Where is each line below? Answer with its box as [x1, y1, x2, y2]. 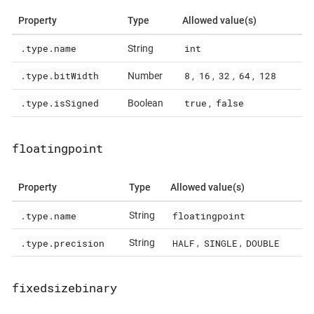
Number [127, 69, 163, 81]
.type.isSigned [20, 96, 99, 109]
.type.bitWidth [20, 69, 99, 82]
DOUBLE [246, 236, 280, 250]
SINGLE [203, 236, 238, 250]
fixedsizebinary [12, 280, 117, 296]
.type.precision [20, 236, 104, 250]
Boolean [127, 97, 163, 109]
